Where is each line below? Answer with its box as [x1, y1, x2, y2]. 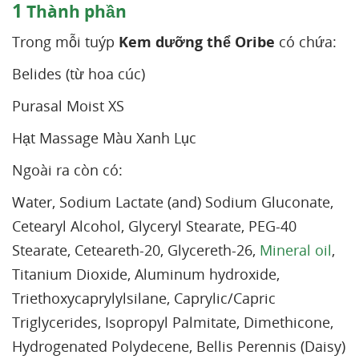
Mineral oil [260, 240, 332, 260]
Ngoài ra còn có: [12, 160, 123, 180]
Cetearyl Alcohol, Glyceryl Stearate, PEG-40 [12, 216, 296, 236]
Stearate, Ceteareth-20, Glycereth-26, [12, 240, 260, 260]
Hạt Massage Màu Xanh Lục [12, 128, 196, 148]
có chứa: [275, 32, 337, 52]
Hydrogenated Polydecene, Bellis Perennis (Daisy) [12, 337, 345, 357]
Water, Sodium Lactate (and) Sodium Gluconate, [12, 192, 333, 212]
